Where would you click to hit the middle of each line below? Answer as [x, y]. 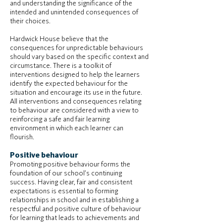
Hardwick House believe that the [59, 39]
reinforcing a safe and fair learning [60, 120]
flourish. [22, 138]
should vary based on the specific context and [79, 57]
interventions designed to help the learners [75, 75]
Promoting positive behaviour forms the [70, 165]
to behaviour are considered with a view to [74, 111]
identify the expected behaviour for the [69, 84]
